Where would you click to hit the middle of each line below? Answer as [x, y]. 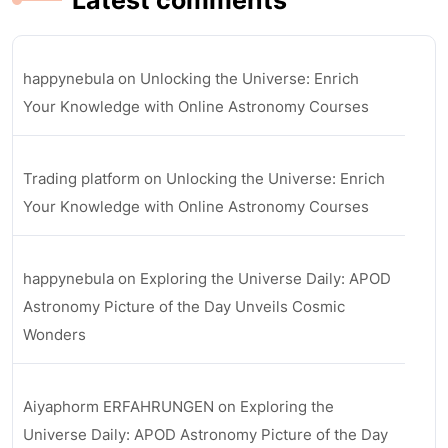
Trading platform [81, 178]
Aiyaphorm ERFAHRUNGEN [118, 406]
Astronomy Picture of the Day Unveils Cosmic [184, 306]
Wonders [54, 334]
